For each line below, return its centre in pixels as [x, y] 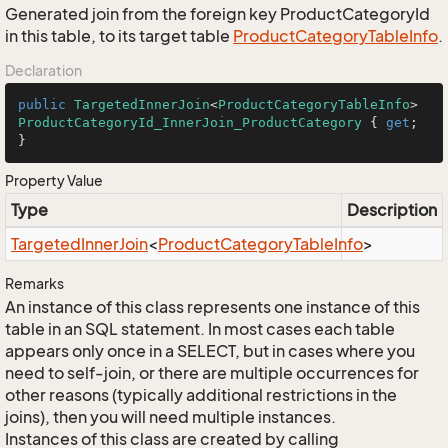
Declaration [43, 70]
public [42, 104]
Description [392, 210]
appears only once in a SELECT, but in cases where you [210, 351]
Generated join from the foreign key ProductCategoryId [217, 14]
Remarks [34, 283]
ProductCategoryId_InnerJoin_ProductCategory [190, 122]
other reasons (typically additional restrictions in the [201, 395]
